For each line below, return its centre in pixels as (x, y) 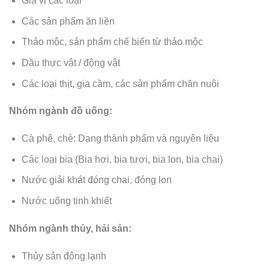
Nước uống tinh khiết (66, 201)
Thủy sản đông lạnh (64, 256)
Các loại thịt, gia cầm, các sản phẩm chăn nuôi (121, 83)
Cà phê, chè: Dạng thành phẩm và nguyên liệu (120, 139)
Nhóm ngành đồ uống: (61, 111)
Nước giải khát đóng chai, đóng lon (96, 180)
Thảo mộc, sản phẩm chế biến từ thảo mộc (112, 42)
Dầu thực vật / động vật (71, 63)
